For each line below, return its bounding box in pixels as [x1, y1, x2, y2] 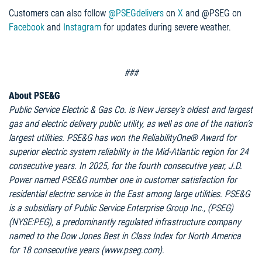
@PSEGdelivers [108, 7, 164, 19]
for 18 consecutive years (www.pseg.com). [9, 244, 167, 256]
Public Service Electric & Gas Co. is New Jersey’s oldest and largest [9, 104, 253, 115]
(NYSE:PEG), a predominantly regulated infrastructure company [9, 216, 241, 227]
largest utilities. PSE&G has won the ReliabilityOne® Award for [9, 132, 236, 143]
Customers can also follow [9, 7, 108, 19]
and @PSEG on [183, 7, 242, 19]
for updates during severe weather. [101, 21, 231, 33]
